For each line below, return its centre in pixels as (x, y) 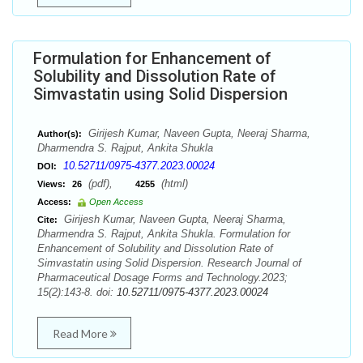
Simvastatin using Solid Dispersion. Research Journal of (169, 263)
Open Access (116, 202)
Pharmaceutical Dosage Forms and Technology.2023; (162, 278)
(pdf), (110, 184)
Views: (51, 184)
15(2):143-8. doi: (77, 292)
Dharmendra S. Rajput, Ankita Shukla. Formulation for (164, 234)
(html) (173, 184)
